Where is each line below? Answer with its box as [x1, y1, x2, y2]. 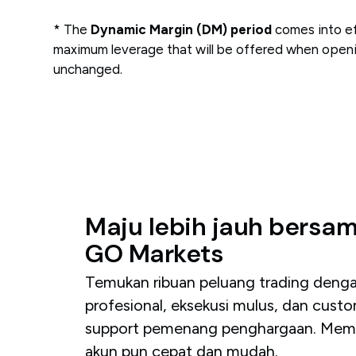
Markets [128, 238, 224, 270]
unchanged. [53, 61, 123, 77]
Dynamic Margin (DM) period [91, 21, 273, 37]
